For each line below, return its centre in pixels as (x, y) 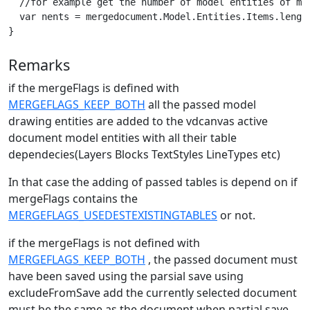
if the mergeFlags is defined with (94, 88)
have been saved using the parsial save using (126, 276)
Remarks (39, 65)
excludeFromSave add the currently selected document (153, 293)
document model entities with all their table (122, 138)
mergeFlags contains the (73, 199)
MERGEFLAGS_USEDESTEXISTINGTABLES (113, 216)
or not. (236, 216)
